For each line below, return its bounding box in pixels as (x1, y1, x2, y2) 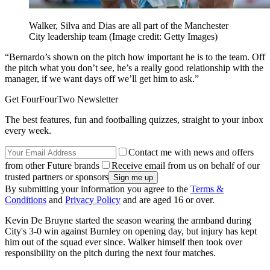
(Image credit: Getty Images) (109, 31, 218, 42)
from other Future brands (5, 160, 99, 171)
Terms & (190, 184, 224, 195)
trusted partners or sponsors (5, 172, 108, 183)
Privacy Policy (65, 195, 121, 206)
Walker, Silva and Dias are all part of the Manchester (29, 20, 228, 31)
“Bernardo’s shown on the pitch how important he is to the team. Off (5, 52, 265, 63)
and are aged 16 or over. (121, 195, 215, 206)
